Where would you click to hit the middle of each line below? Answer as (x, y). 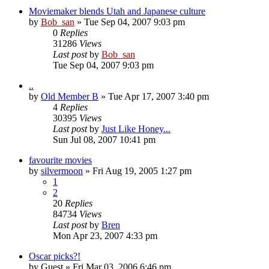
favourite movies (60, 160)
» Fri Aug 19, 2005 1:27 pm (137, 171)
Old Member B (70, 96)
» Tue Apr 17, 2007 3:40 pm (154, 96)
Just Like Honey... (136, 128)
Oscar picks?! (55, 256)
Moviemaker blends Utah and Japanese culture (117, 11)
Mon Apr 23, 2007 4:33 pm (105, 235)
